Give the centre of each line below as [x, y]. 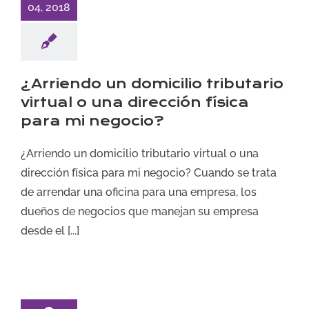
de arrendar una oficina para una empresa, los [139, 192]
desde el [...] [50, 230]
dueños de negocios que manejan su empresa [140, 211]
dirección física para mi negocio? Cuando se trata [149, 172]
